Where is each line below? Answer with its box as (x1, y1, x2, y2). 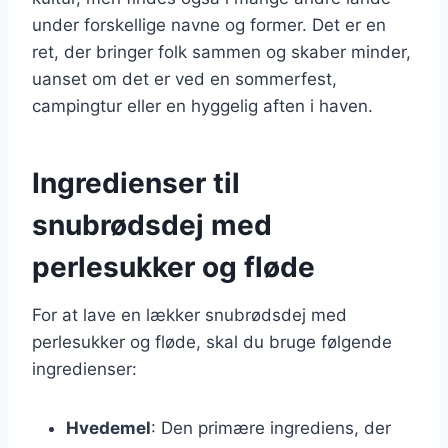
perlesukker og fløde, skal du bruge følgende (32, 331, 392, 352)
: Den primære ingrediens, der (151, 417, 391, 438)
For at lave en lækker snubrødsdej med (32, 304, 347, 325)
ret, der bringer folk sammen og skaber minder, (32, 41, 411, 62)
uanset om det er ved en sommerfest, (32, 68, 337, 89)
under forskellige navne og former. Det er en (32, 14, 386, 35)
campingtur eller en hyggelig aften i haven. (32, 95, 373, 116)
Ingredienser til (32, 165, 240, 200)
